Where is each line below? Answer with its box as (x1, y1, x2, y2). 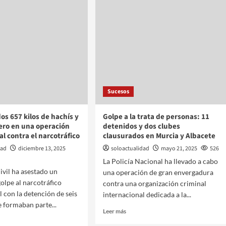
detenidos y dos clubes (102, 121, 180, 132)
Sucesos (107, 87, 129, 96)
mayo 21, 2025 (160, 144, 197, 153)
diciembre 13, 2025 (18, 144, 66, 153)
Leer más (102, 207, 126, 215)
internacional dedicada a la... (102, 190, 191, 199)
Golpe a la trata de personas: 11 (102, 111, 209, 122)
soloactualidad (110, 144, 149, 153)
